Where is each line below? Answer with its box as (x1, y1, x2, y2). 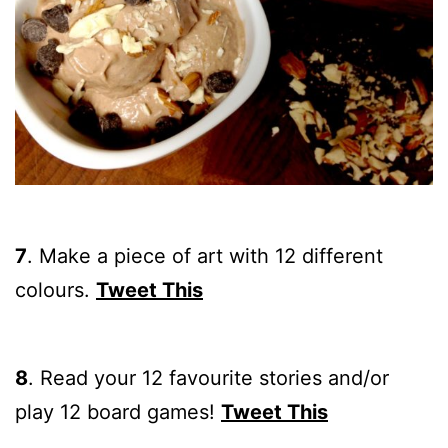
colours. (15, 278, 96, 303)
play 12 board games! (15, 400, 221, 425)
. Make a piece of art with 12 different (27, 244, 383, 269)
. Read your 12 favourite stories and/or (28, 366, 389, 391)
